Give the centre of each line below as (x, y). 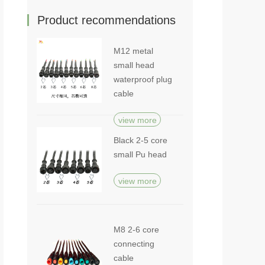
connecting (134, 244)
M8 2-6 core (136, 230)
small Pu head (140, 154)
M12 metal (133, 51)
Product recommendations (106, 20)
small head (134, 65)
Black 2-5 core (140, 140)
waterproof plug (143, 79)
